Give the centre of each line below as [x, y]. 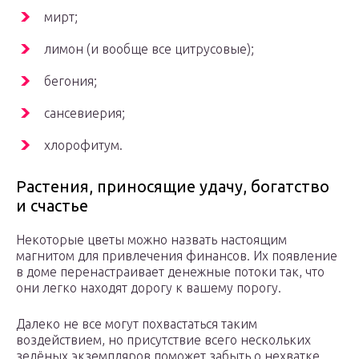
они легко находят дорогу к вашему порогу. [149, 288]
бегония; [71, 81]
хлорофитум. [83, 145]
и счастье [52, 206]
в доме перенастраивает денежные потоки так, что [170, 272]
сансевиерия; [85, 113]
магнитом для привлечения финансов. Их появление [177, 256]
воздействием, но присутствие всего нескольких [163, 340]
